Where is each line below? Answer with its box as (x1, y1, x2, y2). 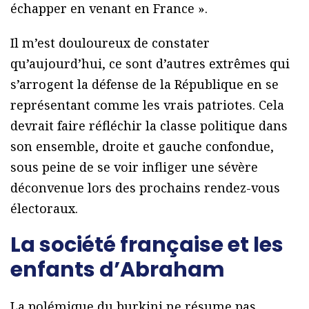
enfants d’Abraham (10, 255, 225, 285)
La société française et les (10, 230, 283, 260)
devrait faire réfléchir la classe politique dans (10, 117, 288, 134)
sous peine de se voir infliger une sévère (10, 159, 258, 176)
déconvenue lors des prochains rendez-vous (10, 179, 280, 197)
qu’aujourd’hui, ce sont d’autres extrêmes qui (10, 55, 290, 72)
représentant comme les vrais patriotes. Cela (10, 97, 284, 114)
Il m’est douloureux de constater (10, 34, 210, 52)
